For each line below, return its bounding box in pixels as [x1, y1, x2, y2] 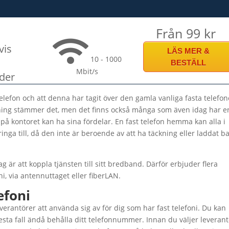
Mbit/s [76, 66, 99, 76]
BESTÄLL [170, 58, 206, 67]
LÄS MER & [167, 47, 210, 55]
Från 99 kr [155, 25, 216, 42]
